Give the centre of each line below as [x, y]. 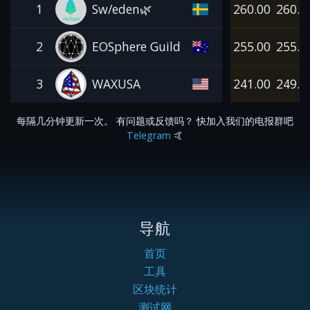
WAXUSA [116, 83]
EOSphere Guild [136, 46]
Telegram [149, 135]
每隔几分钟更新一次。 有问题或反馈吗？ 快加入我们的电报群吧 [155, 120]
